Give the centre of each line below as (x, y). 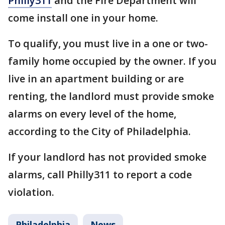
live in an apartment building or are (96, 79)
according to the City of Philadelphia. (101, 132)
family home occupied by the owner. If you (112, 61)
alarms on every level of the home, (92, 114)
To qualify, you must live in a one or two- (108, 44)
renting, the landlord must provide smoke (111, 96)
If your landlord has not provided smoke (107, 157)
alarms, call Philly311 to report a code (100, 175)
